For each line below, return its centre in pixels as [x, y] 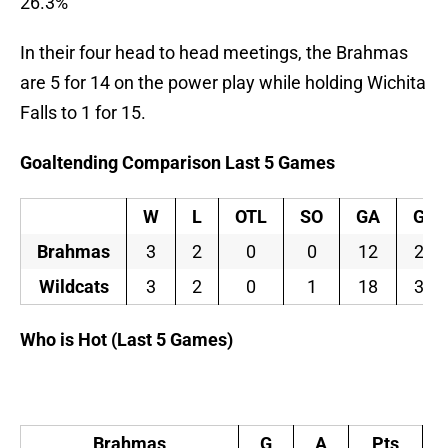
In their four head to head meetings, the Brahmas [214, 53]
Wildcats [73, 287]
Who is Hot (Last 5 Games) [126, 340]
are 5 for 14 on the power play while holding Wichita [223, 83]
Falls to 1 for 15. [83, 113]
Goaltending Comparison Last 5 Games [177, 163]
